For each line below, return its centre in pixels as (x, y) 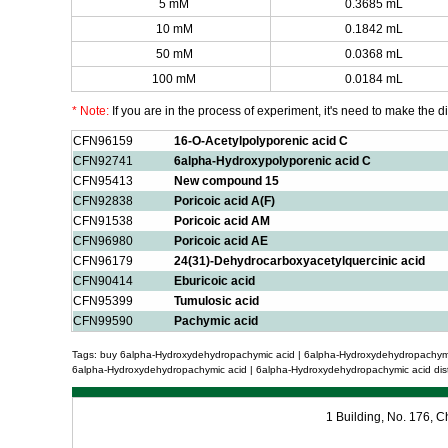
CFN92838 (102, 201)
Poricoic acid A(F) (224, 201)
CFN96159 (102, 141)
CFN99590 (102, 321)
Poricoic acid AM (221, 221)
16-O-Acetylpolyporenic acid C (260, 141)
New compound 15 (226, 181)
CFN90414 (102, 281)
